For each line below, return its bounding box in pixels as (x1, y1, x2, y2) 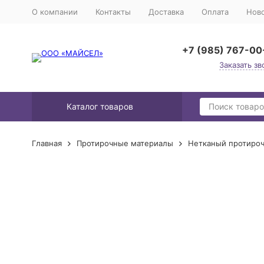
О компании (31, 6, 78, 16)
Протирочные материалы (76, 138, 173, 148)
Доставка (148, 6, 184, 16)
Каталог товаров (66, 101, 133, 111)
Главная (31, 138, 62, 148)
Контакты (95, 6, 131, 16)
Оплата (201, 6, 229, 16)
